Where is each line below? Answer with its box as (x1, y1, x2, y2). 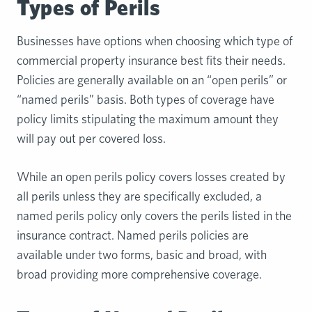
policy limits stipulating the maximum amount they (17, 111, 279, 127)
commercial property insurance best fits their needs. (17, 53, 286, 68)
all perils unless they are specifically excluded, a (17, 189, 262, 204)
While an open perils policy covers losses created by (17, 169, 286, 185)
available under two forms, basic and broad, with (17, 247, 267, 263)
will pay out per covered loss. (17, 131, 166, 146)
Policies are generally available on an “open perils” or (17, 72, 287, 88)
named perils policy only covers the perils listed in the (17, 208, 292, 224)
